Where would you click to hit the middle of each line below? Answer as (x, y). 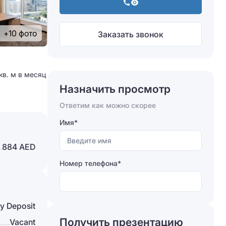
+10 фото (20, 33)
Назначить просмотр (115, 89)
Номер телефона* (90, 163)
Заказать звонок (131, 34)
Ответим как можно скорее (108, 105)
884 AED (19, 147)
